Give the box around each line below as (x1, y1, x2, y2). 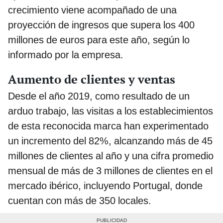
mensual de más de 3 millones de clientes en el (8, 164, 213, 177)
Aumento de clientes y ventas (8, 71, 175, 87)
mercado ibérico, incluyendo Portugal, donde (8, 179, 203, 192)
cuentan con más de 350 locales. (8, 194, 151, 207)
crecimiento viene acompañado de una (8, 3, 177, 16)
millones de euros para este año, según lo (8, 33, 190, 46)
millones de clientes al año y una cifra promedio (8, 149, 214, 162)
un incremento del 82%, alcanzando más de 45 (8, 134, 213, 147)
